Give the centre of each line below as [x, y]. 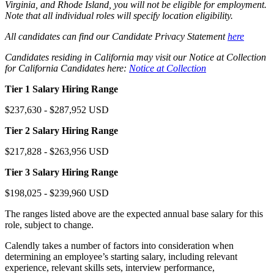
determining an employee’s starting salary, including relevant [121, 256]
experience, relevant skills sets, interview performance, [110, 267]
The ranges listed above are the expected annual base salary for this [134, 213]
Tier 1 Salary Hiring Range [61, 89]
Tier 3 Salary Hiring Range [61, 172]
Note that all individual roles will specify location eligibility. [119, 15]
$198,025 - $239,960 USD [57, 193]
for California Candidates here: [67, 68]
